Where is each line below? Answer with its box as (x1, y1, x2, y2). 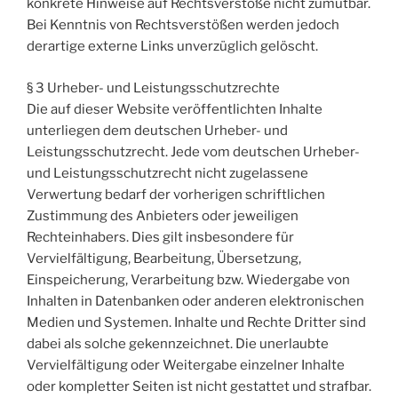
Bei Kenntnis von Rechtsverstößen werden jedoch (27, 17, 339, 34)
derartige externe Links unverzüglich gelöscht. (27, 38, 318, 55)
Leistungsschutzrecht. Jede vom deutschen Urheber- (27, 143, 360, 160)
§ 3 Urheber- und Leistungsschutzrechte (27, 79, 280, 96)
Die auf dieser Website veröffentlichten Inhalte (27, 100, 322, 117)
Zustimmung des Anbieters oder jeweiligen (27, 207, 298, 224)
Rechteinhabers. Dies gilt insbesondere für (27, 228, 294, 245)
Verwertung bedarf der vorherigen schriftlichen (27, 186, 325, 203)
